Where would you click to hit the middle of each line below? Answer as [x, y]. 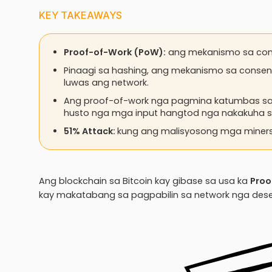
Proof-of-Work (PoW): [115, 52]
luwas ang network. [106, 83]
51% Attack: [90, 131]
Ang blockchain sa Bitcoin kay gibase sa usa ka [144, 181]
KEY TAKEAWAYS [80, 15]
